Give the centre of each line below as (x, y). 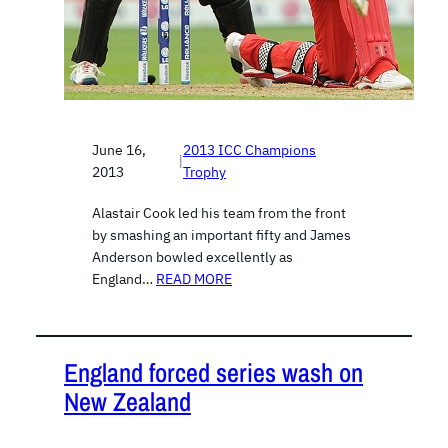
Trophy (205, 171)
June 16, (119, 149)
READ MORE (194, 278)
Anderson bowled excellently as (192, 256)
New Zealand (127, 402)
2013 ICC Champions (250, 149)
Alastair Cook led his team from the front (219, 212)
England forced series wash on (213, 373)
